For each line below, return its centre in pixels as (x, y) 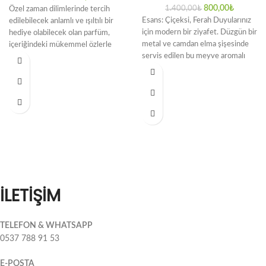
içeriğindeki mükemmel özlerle (60, 45)
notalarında (27, 68)
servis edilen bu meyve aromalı (194, 56)
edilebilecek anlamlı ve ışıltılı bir (61, 21)
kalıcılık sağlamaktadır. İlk (51, 56)
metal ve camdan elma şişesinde (195, 44)
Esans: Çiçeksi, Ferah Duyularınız (197, 20)
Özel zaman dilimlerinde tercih (59, 9)
